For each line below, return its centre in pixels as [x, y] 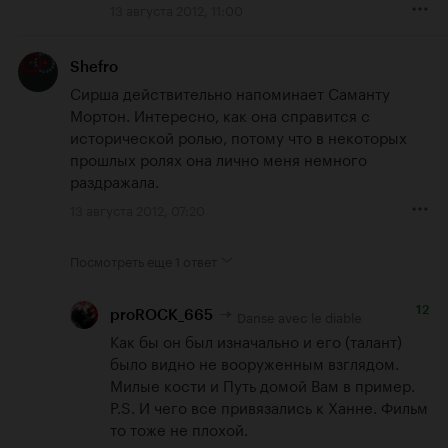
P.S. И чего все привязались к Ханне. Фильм [269, 406]
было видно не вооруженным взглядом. [254, 362]
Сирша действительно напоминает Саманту [230, 91]
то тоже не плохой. [179, 428]
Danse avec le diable [299, 315]
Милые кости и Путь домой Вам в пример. [264, 384]
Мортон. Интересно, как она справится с [220, 113]
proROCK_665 [161, 314]
